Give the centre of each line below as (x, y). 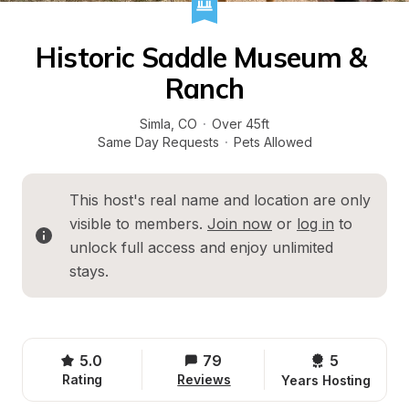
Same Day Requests (158, 142)
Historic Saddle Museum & (201, 58)
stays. (89, 271)
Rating (82, 379)
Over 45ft (241, 124)
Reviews (204, 379)
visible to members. (138, 224)
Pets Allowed (273, 142)
